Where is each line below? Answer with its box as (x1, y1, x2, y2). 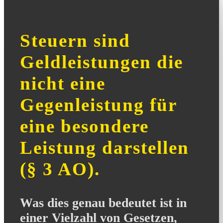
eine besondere (20, 116, 149, 137)
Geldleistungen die (20, 52, 183, 73)
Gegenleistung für (20, 95, 177, 115)
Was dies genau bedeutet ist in (20, 196, 187, 211)
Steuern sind (20, 30, 130, 51)
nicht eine (20, 73, 106, 94)
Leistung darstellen (20, 137, 189, 158)
